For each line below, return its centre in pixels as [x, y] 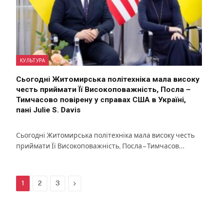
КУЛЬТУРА [33, 61]
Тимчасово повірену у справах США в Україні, [101, 100]
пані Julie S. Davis [48, 110]
